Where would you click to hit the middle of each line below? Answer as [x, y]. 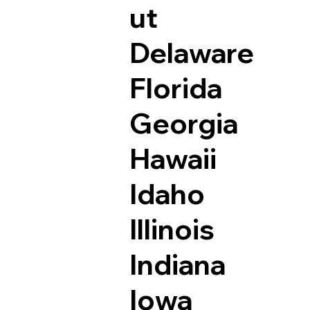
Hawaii [173, 159]
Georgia [183, 124]
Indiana [177, 265]
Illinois [172, 229]
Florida [175, 88]
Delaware [191, 53]
